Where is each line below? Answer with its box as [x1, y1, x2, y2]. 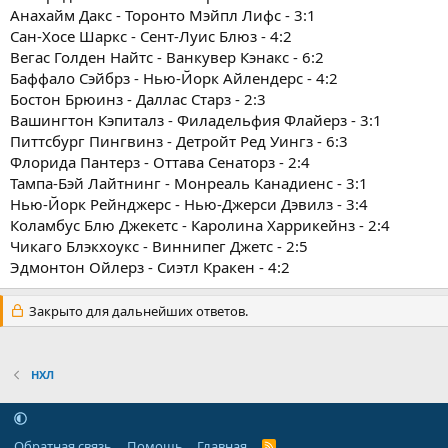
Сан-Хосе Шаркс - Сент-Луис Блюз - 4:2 [10, 25, 292, 46]
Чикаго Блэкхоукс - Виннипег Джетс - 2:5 [10, 235, 308, 256]
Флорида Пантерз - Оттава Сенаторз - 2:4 [10, 151, 310, 172]
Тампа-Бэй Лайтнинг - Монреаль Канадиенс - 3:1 [10, 172, 368, 193]
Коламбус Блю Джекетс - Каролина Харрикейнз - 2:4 [10, 214, 390, 235]
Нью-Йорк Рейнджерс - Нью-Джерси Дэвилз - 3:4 [10, 193, 368, 214]
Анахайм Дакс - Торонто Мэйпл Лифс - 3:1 [10, 4, 316, 25]
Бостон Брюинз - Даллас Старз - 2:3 [10, 88, 266, 109]
